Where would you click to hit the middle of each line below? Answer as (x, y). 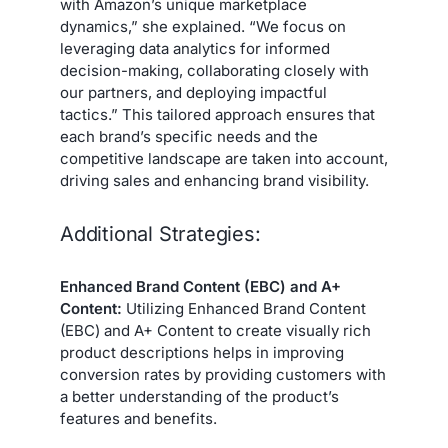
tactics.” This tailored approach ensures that (217, 114)
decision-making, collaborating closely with (214, 70)
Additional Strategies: (160, 233)
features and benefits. (138, 419)
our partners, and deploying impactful (193, 92)
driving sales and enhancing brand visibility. (214, 180)
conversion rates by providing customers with (223, 375)
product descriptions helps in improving (202, 353)
